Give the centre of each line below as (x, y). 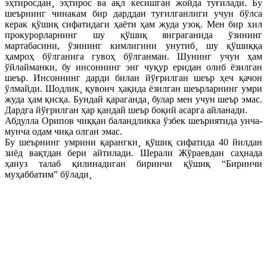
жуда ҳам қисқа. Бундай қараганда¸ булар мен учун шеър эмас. (133, 99)
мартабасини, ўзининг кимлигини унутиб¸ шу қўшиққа (133, 45)
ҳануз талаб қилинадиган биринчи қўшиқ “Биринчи (133, 163)
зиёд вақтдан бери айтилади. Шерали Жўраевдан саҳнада (133, 153)
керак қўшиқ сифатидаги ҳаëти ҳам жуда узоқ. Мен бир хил (133, 24)
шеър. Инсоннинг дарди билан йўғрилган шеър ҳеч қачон (133, 77)
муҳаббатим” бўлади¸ (48, 174)
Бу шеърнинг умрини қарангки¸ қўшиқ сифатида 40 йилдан (133, 142)
